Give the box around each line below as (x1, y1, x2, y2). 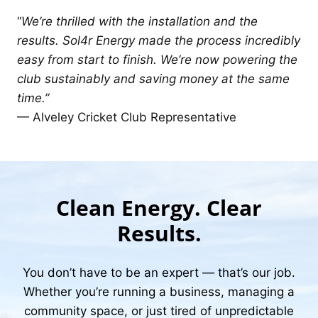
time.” (17, 90, 49, 105)
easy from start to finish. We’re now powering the (17, 52, 297, 67)
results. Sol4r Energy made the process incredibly (17, 33, 300, 48)
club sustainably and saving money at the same (17, 71, 290, 86)
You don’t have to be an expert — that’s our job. (23, 265, 295, 280)
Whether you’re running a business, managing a (23, 284, 295, 299)
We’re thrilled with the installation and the (21, 13, 258, 28)
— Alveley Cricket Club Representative (17, 109, 236, 124)
